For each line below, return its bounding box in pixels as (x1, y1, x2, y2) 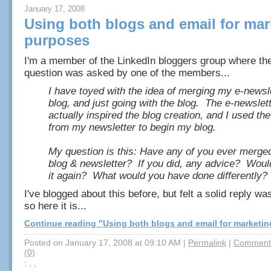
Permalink (188, 238, 226, 247)
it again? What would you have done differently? (48, 170, 267, 181)
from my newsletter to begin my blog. (48, 122, 216, 133)
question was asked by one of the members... (24, 67, 230, 79)
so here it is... (24, 200, 87, 212)
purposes (24, 33, 90, 48)
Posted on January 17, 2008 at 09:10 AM (24, 238, 181, 247)
